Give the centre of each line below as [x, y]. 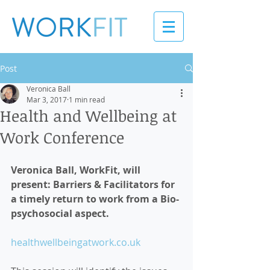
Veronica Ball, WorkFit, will [77, 170]
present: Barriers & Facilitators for [94, 184]
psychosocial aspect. [61, 213]
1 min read [87, 99]
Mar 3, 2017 [47, 99]
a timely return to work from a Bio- [95, 199]
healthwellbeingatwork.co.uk [76, 242]
